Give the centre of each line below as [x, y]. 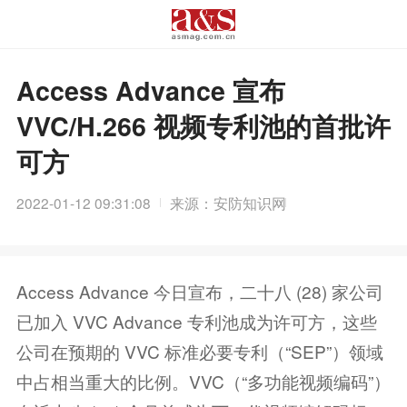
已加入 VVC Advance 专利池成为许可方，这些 [196, 321]
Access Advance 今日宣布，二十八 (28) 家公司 [199, 291]
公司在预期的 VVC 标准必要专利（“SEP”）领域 [199, 351]
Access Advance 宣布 [150, 91]
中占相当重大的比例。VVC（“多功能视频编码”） [203, 381]
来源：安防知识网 [228, 202]
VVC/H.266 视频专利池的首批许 [203, 126]
